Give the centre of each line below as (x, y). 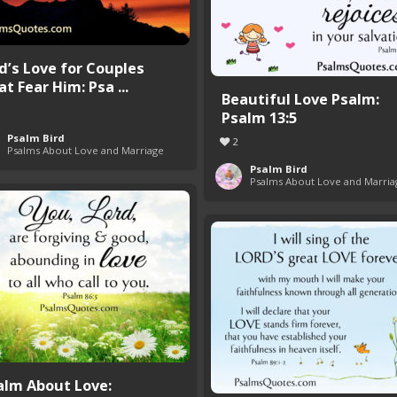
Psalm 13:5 (259, 118)
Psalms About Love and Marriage (86, 151)
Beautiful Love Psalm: (300, 99)
